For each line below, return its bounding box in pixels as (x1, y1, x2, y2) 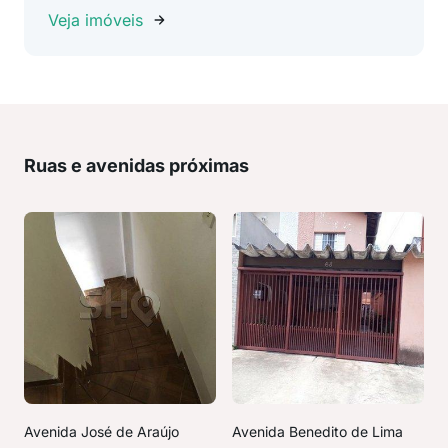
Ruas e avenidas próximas (24, 155, 249, 176)
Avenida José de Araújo (24, 423, 179, 440)
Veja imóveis (48, 10, 143, 30)
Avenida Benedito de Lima (232, 423, 403, 440)
